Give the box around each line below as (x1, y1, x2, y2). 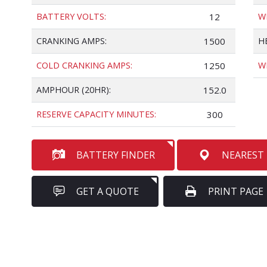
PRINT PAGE (208, 185, 263, 198)
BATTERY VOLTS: (36, 11, 106, 22)
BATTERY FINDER (76, 148, 155, 162)
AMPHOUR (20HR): (36, 84, 111, 95)
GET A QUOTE (76, 185, 139, 198)
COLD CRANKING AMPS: (36, 60, 132, 71)
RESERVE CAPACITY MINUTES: (36, 108, 156, 120)
